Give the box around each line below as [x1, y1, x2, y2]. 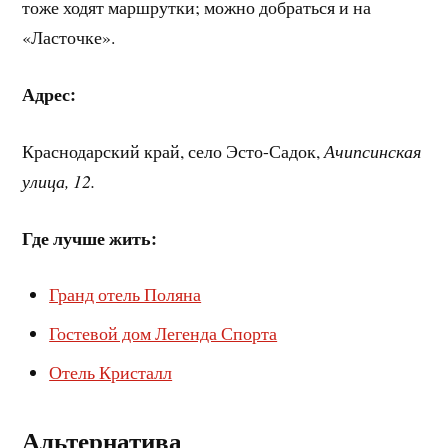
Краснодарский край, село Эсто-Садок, [22, 138, 325, 163]
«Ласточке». [22, 25, 116, 50]
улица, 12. [22, 168, 96, 193]
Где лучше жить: [22, 224, 158, 251]
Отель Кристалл [49, 360, 173, 385]
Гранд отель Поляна [49, 282, 202, 307]
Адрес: [22, 81, 77, 108]
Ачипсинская [324, 138, 422, 163]
